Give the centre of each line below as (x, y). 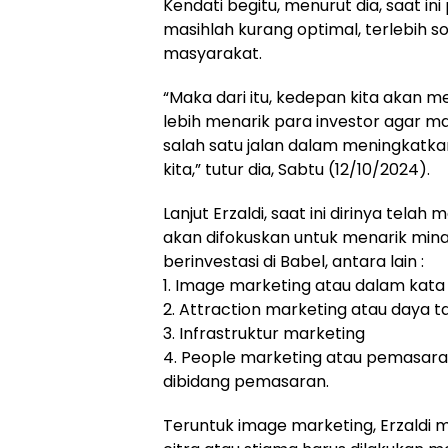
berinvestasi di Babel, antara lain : (293, 261)
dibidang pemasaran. (246, 381)
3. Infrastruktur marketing (264, 333)
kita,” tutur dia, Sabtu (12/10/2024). (296, 169)
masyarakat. (212, 53)
